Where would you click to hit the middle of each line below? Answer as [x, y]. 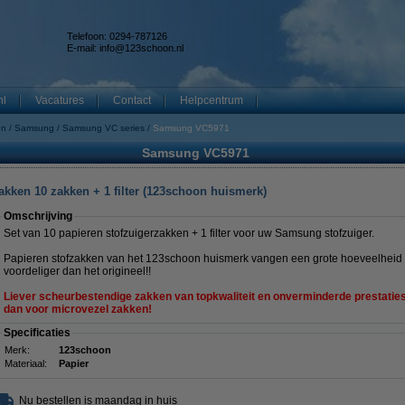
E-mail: [83, 48]
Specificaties [37, 333]
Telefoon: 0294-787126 [117, 36]
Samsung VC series [104, 128]
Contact [132, 100]
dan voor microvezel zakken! [78, 309]
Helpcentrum [212, 100]
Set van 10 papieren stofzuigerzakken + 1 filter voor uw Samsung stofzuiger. [189, 233]
